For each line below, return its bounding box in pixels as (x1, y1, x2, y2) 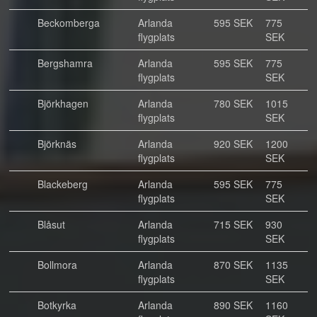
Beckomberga (38, 16, 100, 30)
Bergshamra (38, 56, 93, 70)
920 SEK (214, 137, 253, 151)
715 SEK (214, 217, 253, 231)
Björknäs (38, 137, 76, 151)
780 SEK (214, 96, 253, 110)
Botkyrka (38, 298, 76, 312)
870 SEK (214, 258, 253, 272)
